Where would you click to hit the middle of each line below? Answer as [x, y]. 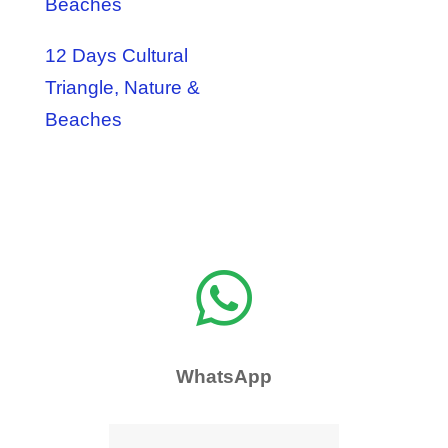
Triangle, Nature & [122, 87]
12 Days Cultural [116, 55]
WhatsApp [223, 376]
